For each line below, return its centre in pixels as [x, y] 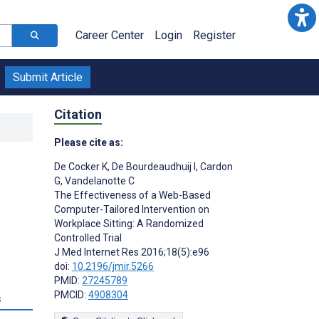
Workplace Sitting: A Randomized [129, 223]
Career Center [110, 35]
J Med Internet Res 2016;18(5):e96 [132, 252]
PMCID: [71, 294]
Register [214, 35]
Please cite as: [89, 142]
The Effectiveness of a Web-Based [132, 195]
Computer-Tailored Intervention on [132, 209]
